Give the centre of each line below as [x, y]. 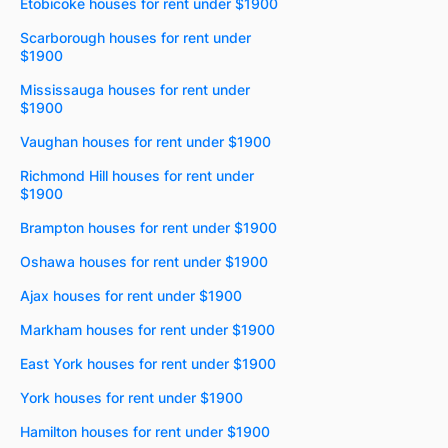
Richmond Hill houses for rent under [137, 175]
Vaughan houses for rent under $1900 [145, 141]
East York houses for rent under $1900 [148, 363]
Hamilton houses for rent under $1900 [145, 431]
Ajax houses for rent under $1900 [131, 295]
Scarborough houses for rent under [135, 37]
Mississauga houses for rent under [135, 89]
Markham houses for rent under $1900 [147, 329]
